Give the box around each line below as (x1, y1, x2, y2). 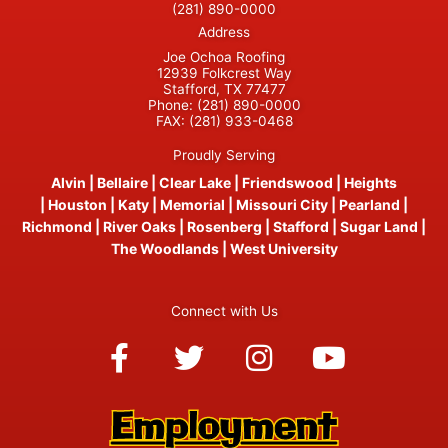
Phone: (147, 97, 197, 114)
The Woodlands (110, 240, 219, 258)
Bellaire (97, 174, 148, 192)
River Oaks (103, 218, 176, 236)
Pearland (339, 196, 400, 214)
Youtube (327, 323, 445, 360)
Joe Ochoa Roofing (163, 49, 285, 66)
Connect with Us (170, 302, 278, 319)
